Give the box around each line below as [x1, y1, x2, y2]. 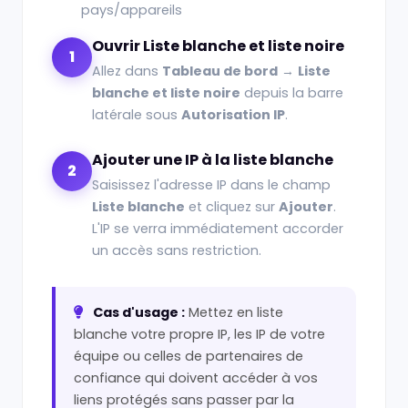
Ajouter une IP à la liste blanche [92, 149, 333, 170]
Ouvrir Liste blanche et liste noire [92, 36, 344, 56]
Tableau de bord [162, 62, 278, 80]
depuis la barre [240, 84, 343, 102]
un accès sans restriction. [92, 241, 261, 260]
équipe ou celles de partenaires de [74, 347, 303, 365]
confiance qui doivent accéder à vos [74, 369, 318, 387]
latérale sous [92, 106, 181, 124]
